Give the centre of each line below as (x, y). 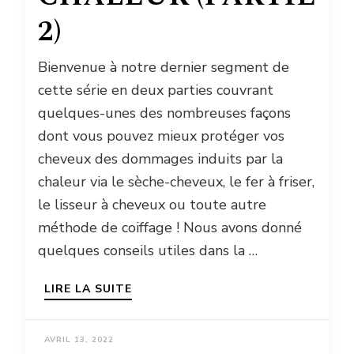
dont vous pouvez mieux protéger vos (161, 136)
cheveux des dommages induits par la (160, 159)
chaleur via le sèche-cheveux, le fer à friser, (176, 182)
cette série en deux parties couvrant (156, 90)
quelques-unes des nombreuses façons (164, 113)
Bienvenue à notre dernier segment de (164, 68)
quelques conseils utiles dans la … (148, 251)
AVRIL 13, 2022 (79, 340)
